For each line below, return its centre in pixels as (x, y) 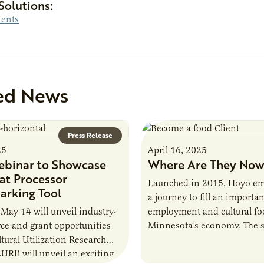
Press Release (90, 135)
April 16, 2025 (177, 150)
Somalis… (168, 254)
